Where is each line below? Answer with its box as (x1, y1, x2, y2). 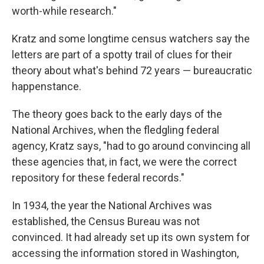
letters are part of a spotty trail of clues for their (12, 48, 232, 61)
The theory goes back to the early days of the (12, 108, 222, 121)
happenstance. (12, 80, 81, 93)
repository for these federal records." (12, 171, 184, 184)
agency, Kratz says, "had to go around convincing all (12, 140, 250, 153)
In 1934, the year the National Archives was (12, 199, 212, 212)
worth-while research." (12, 5, 117, 18)
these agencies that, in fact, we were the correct (12, 156, 237, 169)
